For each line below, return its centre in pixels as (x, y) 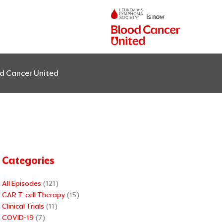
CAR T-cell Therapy (33, 195)
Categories (28, 161)
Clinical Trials (23, 206)
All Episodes (22, 184)
